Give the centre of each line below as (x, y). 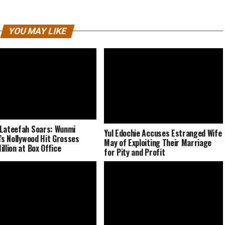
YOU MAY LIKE (37, 31)
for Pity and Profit (135, 152)
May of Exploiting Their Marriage (158, 142)
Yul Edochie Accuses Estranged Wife (163, 133)
